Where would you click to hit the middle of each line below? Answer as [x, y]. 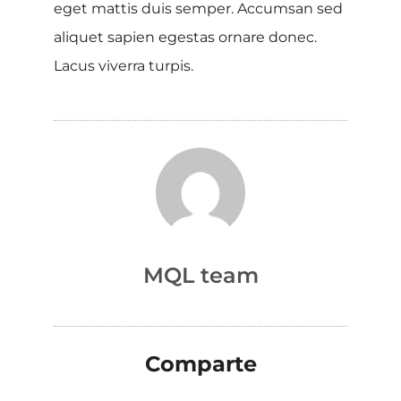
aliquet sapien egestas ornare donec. [185, 37]
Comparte [200, 364]
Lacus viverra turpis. [124, 65]
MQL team [200, 276]
